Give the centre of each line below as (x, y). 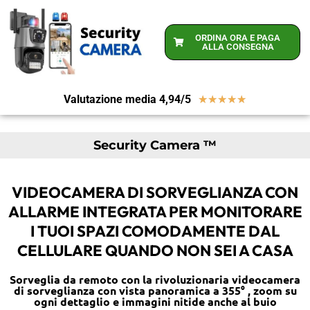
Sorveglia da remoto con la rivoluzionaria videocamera (155, 280)
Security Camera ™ (155, 146)
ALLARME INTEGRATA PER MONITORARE (155, 212)
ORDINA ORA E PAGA (238, 38)
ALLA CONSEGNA (238, 47)
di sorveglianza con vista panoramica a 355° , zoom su (155, 291)
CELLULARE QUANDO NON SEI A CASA (155, 251)
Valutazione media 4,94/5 (127, 100)
